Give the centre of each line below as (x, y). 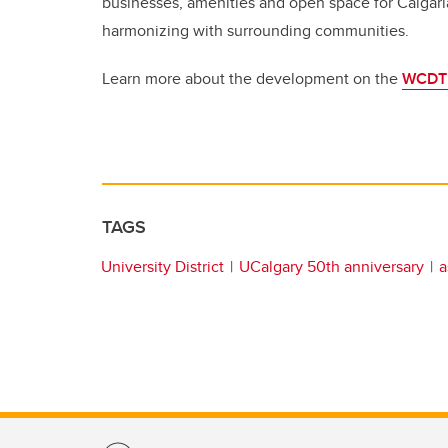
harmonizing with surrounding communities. (255, 30)
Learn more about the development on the (252, 78)
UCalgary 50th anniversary (331, 266)
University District (162, 266)
